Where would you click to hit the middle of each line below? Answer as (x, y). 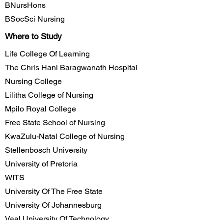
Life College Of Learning (47, 54)
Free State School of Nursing (55, 122)
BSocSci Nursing (35, 19)
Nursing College (33, 81)
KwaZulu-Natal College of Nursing (65, 136)
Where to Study (33, 36)
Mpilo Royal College (41, 109)
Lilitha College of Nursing (49, 95)
